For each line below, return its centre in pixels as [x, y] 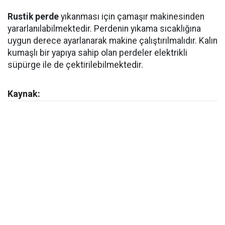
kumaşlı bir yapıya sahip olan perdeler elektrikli [97, 53]
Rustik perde [33, 17]
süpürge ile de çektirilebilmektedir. [75, 65]
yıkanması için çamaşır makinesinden [132, 17]
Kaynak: [24, 94]
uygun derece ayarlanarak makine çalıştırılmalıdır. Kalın [113, 41]
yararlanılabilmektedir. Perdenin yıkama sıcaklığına [104, 29]
